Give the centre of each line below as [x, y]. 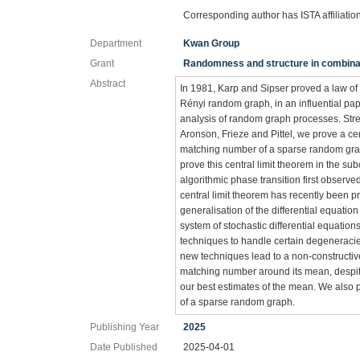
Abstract [108, 83]
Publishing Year [125, 327]
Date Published [124, 347]
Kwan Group [212, 43]
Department [116, 43]
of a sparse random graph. [238, 302]
